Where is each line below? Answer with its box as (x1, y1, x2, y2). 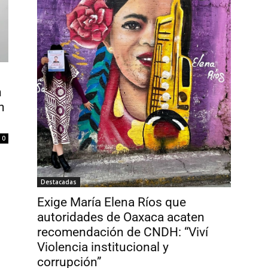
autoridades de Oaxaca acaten (37, 209, 205, 224)
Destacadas (41, 177, 77, 186)
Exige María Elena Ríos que (37, 194, 186, 209)
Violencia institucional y (37, 239, 169, 254)
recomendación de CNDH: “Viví (37, 224, 208, 239)
